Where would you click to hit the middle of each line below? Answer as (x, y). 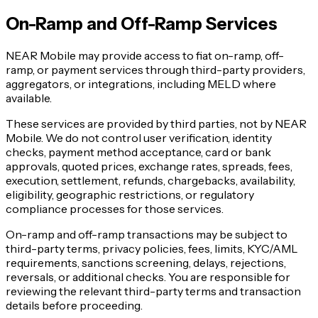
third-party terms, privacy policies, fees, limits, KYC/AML (152, 249)
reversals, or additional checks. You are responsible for (148, 277)
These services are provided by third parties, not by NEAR (156, 124)
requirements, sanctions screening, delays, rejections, (146, 263)
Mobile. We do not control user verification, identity (139, 138)
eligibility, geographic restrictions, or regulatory (130, 195)
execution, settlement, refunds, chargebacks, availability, (150, 181)
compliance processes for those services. (115, 209)
